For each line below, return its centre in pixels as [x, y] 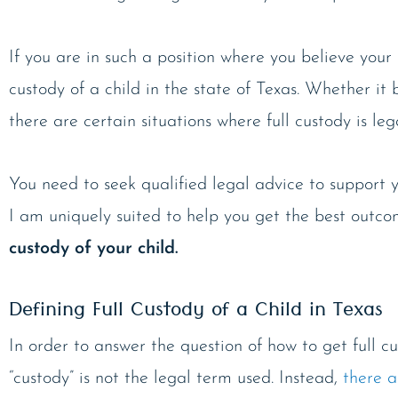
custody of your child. [93, 248]
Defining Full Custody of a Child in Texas [196, 312]
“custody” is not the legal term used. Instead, [176, 378]
